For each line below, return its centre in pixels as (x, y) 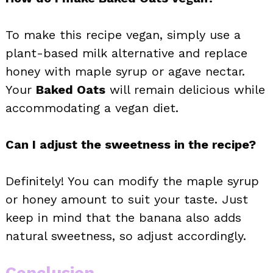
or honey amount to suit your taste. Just (127, 200)
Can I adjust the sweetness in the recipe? (131, 145)
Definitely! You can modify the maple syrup (132, 181)
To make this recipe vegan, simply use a (123, 35)
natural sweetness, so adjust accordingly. (126, 236)
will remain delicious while (185, 90)
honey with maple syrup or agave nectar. (125, 72)
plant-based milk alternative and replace (126, 53)
